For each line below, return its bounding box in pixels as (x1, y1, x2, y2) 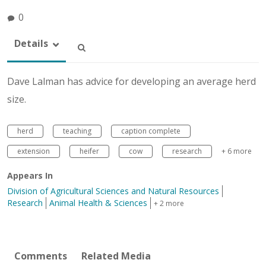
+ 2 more (154, 198, 184, 208)
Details (14, 36, 48, 50)
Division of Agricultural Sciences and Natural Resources (7, 185, 219, 197)
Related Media (81, 249, 151, 262)
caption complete (121, 125, 180, 136)
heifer (80, 145, 99, 156)
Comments (14, 249, 67, 262)
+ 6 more (221, 145, 252, 156)
